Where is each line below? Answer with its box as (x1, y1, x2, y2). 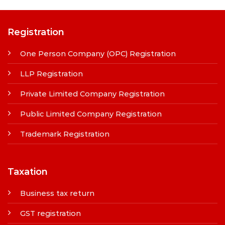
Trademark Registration (20, 130, 109, 139)
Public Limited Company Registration (20, 109, 162, 119)
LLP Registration (20, 69, 83, 79)
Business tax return (20, 188, 94, 198)
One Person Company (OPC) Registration (20, 49, 176, 59)
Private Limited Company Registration (20, 89, 165, 99)
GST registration (20, 208, 81, 218)
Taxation (7, 166, 48, 177)
